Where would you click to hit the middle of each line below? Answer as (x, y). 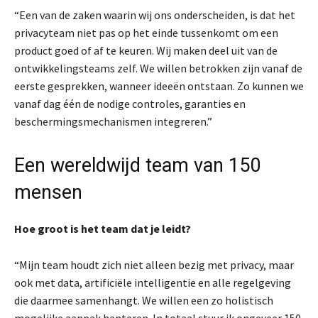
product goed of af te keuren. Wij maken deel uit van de (146, 50)
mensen (48, 192)
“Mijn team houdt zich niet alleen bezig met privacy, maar (154, 264)
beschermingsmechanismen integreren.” (113, 121)
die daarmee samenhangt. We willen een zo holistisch (144, 300)
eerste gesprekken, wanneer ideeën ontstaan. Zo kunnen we (159, 86)
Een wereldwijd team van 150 (137, 165)
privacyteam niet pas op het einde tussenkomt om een (146, 32)
